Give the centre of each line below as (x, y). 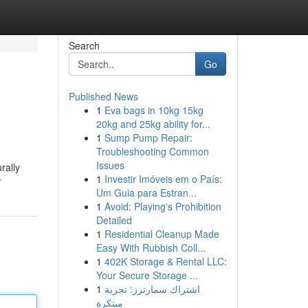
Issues (110, 165)
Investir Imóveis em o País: (163, 179)
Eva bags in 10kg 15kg (154, 110)
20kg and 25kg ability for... (153, 124)
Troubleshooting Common (152, 151)
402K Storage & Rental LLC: (165, 261)
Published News (103, 96)
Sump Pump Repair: (148, 137)
